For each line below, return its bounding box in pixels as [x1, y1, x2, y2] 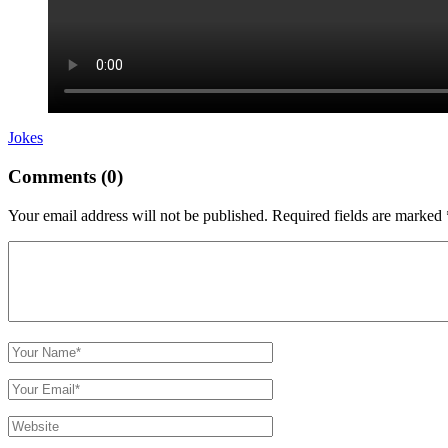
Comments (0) [8, 166, 123, 188]
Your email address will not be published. [8, 206, 268, 224]
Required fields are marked [272, 206, 446, 224]
